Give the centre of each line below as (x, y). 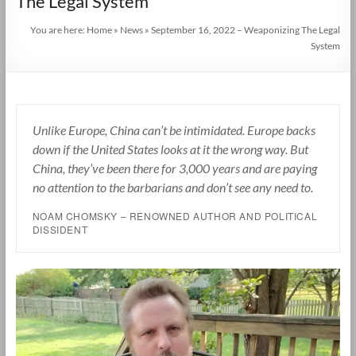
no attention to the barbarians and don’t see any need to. (172, 187)
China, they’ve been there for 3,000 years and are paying (174, 168)
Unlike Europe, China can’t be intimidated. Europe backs (174, 130)
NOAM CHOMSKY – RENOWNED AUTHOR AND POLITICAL (175, 215)
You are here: (59, 29)
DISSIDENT (60, 229)
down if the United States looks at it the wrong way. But (170, 149)
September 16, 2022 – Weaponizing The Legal (246, 29)
